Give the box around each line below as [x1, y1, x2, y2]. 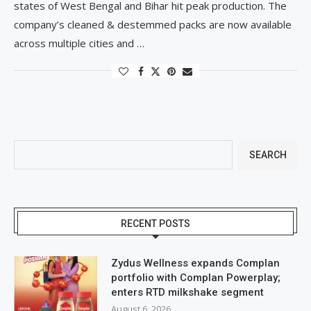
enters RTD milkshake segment [111, 285, 264, 299]
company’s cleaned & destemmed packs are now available [14, 17, 292, 31]
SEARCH [249, 149, 287, 160]
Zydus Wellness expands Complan [111, 256, 280, 269]
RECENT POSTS [121, 217, 190, 229]
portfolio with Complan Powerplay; [111, 271, 280, 284]
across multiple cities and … [14, 35, 144, 50]
